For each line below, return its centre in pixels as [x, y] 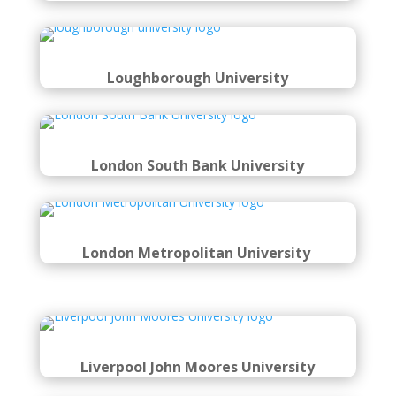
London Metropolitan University [198, 253]
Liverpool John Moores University [198, 367]
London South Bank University [198, 165]
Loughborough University [198, 78]
